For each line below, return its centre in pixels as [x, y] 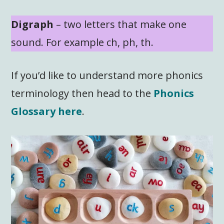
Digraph [32, 24]
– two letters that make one [120, 24]
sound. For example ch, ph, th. [82, 42]
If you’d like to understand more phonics [107, 75]
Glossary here [47, 111]
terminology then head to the [82, 93]
